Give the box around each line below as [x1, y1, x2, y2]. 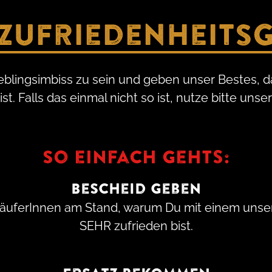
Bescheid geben [71, 182, 201, 197]
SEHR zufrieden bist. [79, 219, 193, 233]
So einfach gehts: [42, 149, 230, 167]
